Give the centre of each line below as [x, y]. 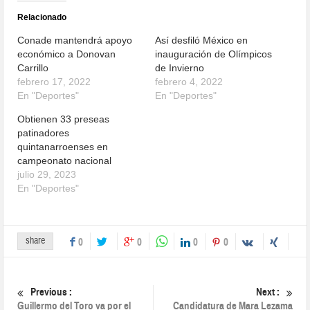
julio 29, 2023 [47, 174]
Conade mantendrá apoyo [75, 40]
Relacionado [42, 17]
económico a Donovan [67, 54]
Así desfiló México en [201, 40]
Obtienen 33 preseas [64, 119]
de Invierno [180, 67]
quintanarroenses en [63, 146]
